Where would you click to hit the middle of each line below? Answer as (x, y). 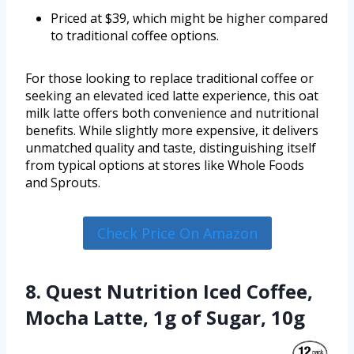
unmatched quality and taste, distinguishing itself (171, 147)
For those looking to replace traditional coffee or (169, 78)
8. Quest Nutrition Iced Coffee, (169, 292)
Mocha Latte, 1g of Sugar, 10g (165, 318)
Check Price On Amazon (177, 233)
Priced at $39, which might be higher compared (189, 18)
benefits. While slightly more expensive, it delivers (172, 130)
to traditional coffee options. (135, 35)
